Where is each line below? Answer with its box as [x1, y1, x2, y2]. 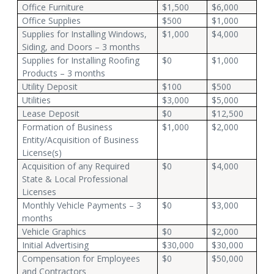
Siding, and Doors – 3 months [22, 40, 141, 53]
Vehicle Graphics [22, 225, 87, 237]
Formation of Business [22, 120, 113, 133]
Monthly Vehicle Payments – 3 [22, 199, 142, 211]
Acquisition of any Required [22, 160, 130, 172]
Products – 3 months [22, 67, 106, 79]
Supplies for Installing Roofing [22, 54, 140, 66]
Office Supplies [22, 14, 81, 26]
